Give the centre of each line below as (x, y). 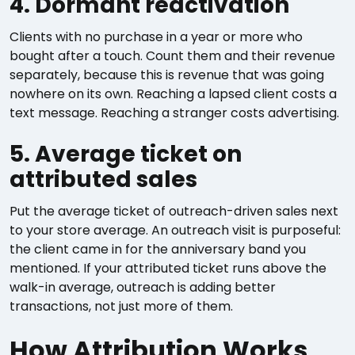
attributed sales (103, 179)
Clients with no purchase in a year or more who (156, 37)
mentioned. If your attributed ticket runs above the (168, 268)
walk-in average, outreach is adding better (143, 287)
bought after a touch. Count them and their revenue (172, 56)
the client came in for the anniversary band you (158, 249)
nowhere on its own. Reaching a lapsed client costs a (173, 94)
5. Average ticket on (126, 154)
